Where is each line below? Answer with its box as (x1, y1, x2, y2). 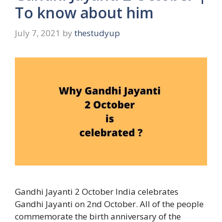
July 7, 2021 (15, 27, 60, 39)
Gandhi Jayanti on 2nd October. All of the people (15, 198, 204, 210)
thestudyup (74, 27, 120, 39)
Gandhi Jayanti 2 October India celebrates (15, 186, 178, 198)
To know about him (15, 2, 154, 23)
